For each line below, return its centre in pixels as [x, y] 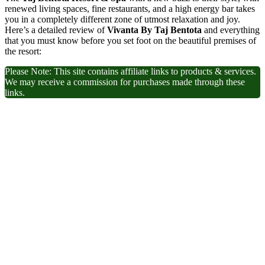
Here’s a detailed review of [56, 30]
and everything [231, 30]
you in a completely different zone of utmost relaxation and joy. [122, 20]
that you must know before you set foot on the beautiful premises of [130, 41]
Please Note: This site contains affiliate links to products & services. [130, 72]
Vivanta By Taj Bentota [154, 30]
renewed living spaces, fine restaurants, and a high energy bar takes [130, 9]
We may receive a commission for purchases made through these [125, 82]
